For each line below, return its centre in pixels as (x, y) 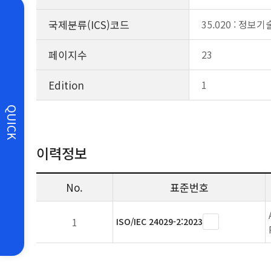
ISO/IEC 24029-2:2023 (159, 221)
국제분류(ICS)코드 (89, 24)
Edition (66, 85)
